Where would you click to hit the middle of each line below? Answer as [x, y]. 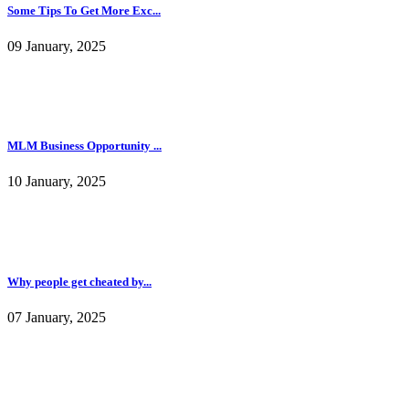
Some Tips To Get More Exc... [84, 10]
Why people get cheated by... [79, 281]
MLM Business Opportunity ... [84, 146]
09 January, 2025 [57, 47]
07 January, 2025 [57, 317]
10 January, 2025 [57, 182]
